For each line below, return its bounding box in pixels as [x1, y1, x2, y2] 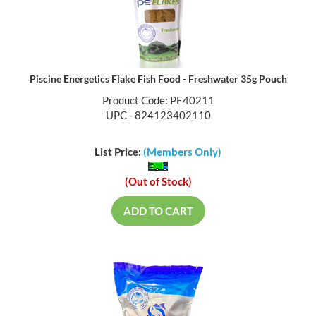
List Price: [95, 147, 143, 160]
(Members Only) [143, 147, 221, 160]
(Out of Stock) [124, 176, 192, 190]
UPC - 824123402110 [105, 109, 211, 123]
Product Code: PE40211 [102, 95, 214, 108]
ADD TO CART [123, 206, 193, 219]
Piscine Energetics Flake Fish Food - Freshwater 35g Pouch [29, 73, 287, 86]
